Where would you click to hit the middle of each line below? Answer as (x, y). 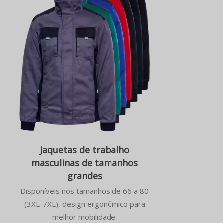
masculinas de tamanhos (85, 163)
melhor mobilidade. (85, 216)
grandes (85, 175)
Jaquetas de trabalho (85, 150)
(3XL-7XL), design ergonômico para (85, 203)
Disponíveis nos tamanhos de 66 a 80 (85, 190)
